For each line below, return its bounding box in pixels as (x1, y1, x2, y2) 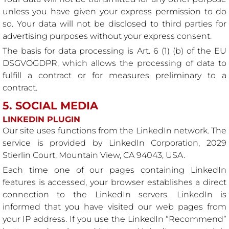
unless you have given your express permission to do (2, 7, 227, 17)
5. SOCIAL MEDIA (2, 99, 98, 112)
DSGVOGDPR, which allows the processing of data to (2, 58, 227, 68)
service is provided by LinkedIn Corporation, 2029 (2, 138, 227, 148)
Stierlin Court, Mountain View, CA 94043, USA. (2, 150, 185, 161)
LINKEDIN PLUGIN (2, 114, 80, 125)
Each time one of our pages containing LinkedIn (2, 165, 227, 175)
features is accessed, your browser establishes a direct (2, 177, 227, 188)
